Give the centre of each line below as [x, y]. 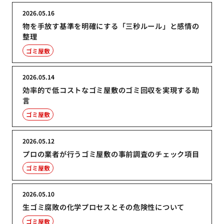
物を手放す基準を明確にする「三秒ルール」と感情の [111, 26]
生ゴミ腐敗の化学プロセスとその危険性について [104, 207]
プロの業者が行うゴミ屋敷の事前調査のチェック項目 [111, 153]
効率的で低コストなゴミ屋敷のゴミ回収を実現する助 [111, 89]
